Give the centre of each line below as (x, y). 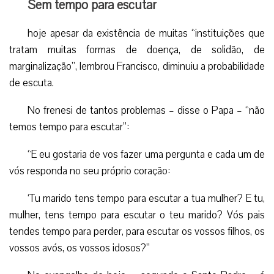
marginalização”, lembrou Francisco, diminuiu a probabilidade (137, 66)
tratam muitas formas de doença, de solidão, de (137, 50)
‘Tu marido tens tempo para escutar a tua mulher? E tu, (146, 198)
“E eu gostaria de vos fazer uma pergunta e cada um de (146, 154)
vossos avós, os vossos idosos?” (80, 248)
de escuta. (31, 83)
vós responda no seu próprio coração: (90, 171)
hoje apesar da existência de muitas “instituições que (146, 33)
